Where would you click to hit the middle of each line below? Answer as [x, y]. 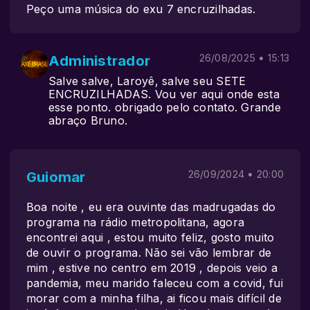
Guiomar [56, 177]
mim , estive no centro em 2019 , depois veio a [152, 268]
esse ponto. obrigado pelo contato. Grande [165, 107]
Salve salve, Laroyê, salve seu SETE [147, 81]
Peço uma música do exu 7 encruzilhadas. [141, 9]
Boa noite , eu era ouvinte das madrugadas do [151, 207]
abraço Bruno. [88, 120]
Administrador [100, 61]
